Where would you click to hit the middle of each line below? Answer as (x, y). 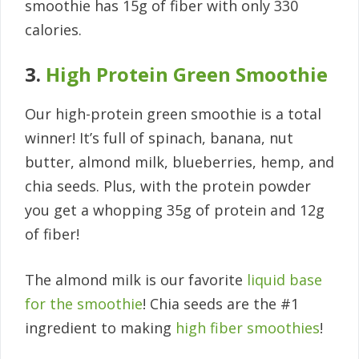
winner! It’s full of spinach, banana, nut (159, 137)
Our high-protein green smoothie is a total (173, 113)
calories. (53, 29)
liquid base (284, 279)
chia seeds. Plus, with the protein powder (168, 186)
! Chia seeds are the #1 (221, 303)
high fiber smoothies (248, 327)
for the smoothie (84, 303)
